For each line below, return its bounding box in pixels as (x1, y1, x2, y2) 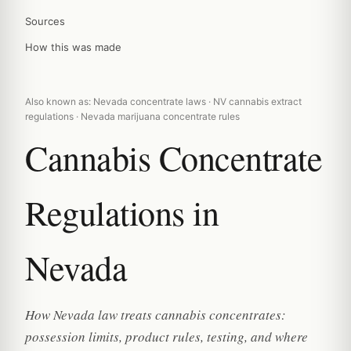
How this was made (25, 41, 121, 53)
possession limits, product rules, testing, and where (25, 327, 308, 346)
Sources (25, 15, 65, 27)
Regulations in (25, 190, 219, 235)
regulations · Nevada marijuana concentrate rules (25, 110, 240, 122)
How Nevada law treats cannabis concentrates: (25, 306, 286, 324)
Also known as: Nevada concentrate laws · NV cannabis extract (25, 96, 302, 107)
